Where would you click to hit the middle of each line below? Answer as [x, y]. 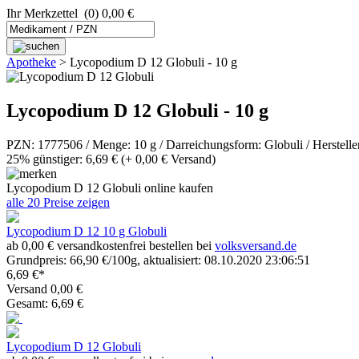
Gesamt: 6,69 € [45, 303]
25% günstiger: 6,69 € [62, 159]
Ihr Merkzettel [42, 13]
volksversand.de [256, 245]
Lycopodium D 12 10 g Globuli [87, 231]
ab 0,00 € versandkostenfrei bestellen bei [111, 245]
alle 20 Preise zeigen [58, 202]
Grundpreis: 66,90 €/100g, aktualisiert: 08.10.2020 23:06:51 [158, 260]
